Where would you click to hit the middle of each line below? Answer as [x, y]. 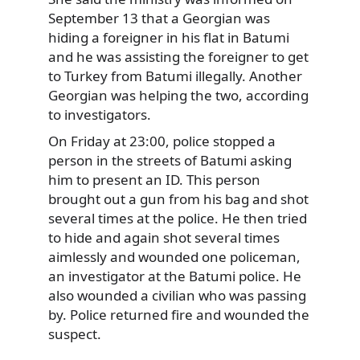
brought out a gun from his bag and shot [178, 199]
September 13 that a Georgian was [159, 18]
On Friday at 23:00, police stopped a [162, 141]
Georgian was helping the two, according [178, 95]
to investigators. [100, 114]
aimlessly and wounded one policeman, [174, 257]
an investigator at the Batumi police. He [175, 276]
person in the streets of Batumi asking [170, 161]
